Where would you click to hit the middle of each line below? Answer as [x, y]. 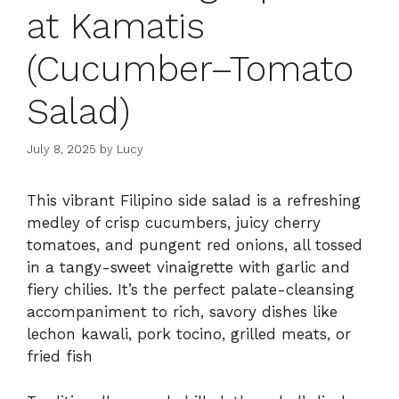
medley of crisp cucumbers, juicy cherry [174, 223]
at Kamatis [116, 26]
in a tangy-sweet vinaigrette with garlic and [188, 268]
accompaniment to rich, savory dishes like [182, 312]
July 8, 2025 [61, 150]
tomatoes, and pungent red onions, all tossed [195, 245]
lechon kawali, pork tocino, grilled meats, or [189, 334]
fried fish [60, 357]
